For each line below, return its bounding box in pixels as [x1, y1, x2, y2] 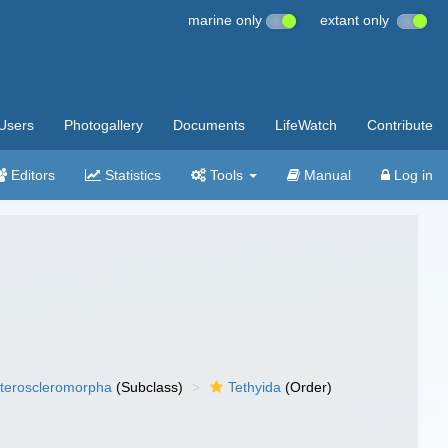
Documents [173, 117, 245, 133]
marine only [188, 12, 266, 28]
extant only [320, 12, 397, 28]
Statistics [101, 167, 161, 183]
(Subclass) [112, 379, 184, 395]
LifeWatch [275, 117, 337, 133]
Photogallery [64, 117, 143, 133]
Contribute [367, 117, 433, 133]
